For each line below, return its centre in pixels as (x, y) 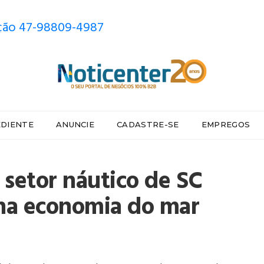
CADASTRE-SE (148, 124)
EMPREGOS (226, 124)
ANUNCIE (75, 124)
